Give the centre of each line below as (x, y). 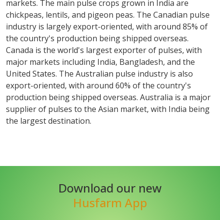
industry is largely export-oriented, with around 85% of (107, 27)
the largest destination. (49, 121)
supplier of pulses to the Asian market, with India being (108, 109)
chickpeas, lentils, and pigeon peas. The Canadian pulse (108, 15)
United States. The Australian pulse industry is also (99, 74)
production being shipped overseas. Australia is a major (108, 97)
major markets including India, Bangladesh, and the (100, 62)
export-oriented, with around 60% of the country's (98, 85)
